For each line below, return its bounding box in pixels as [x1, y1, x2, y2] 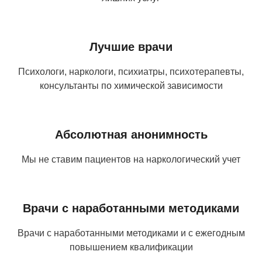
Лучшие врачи [89, 40, 173, 53]
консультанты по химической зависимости [39, 80, 223, 91]
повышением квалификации [69, 242, 193, 252]
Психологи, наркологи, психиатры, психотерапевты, [18, 66, 244, 77]
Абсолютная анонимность [54, 127, 208, 141]
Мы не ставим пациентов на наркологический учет [22, 154, 240, 164]
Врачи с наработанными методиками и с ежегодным [17, 227, 245, 238]
